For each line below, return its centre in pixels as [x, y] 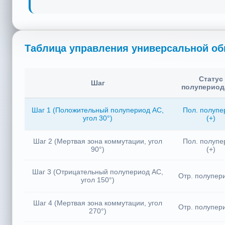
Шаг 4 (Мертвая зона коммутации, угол [98, 205]
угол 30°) [98, 121]
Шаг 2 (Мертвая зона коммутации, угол [98, 144]
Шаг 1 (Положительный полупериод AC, [98, 113]
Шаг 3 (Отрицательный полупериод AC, [98, 174]
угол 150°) [98, 182]
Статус [211, 81]
